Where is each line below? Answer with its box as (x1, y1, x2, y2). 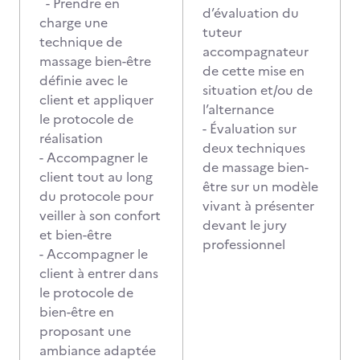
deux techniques (202, 138, 305, 157)
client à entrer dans (39, 264, 158, 283)
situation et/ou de (202, 80, 313, 100)
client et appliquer (39, 90, 153, 109)
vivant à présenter (202, 196, 314, 215)
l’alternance (202, 100, 277, 119)
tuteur (202, 22, 242, 42)
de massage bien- (202, 157, 309, 177)
